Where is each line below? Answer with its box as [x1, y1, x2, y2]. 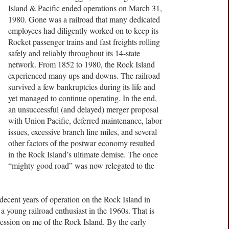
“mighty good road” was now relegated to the [8, 160, 154, 171]
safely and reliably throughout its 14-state [8, 48, 140, 59]
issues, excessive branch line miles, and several [8, 126, 157, 138]
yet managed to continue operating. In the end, [8, 93, 157, 104]
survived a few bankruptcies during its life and [8, 81, 155, 93]
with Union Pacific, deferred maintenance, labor [8, 115, 162, 126]
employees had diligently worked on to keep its [8, 25, 158, 36]
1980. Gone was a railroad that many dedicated [8, 14, 160, 25]
